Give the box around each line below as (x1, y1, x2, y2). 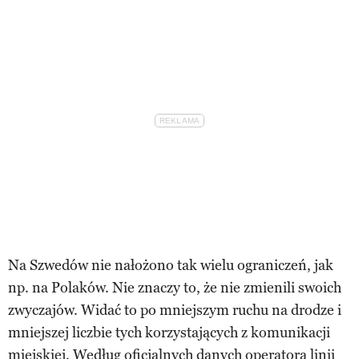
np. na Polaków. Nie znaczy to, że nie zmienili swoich (8, 278, 341, 296)
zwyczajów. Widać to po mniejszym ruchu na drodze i (8, 301, 341, 319)
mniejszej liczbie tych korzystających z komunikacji (8, 323, 330, 341)
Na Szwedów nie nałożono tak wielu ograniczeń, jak (8, 256, 333, 274)
